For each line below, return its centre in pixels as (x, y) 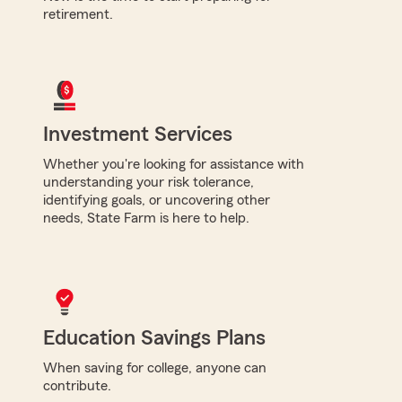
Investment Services (138, 134)
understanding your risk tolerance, (149, 182)
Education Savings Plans (154, 338)
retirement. (78, 14)
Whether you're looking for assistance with (174, 164)
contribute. (77, 385)
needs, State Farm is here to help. (146, 218)
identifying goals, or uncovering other (157, 200)
